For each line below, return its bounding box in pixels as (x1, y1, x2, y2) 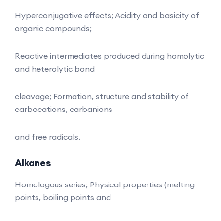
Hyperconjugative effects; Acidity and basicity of (15, 10, 199, 20)
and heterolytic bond (15, 63, 95, 74)
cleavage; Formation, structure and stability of (15, 91, 189, 101)
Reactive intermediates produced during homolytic (15, 50, 204, 61)
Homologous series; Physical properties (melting (15, 179, 195, 189)
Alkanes (15, 156, 51, 169)
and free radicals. (15, 131, 80, 142)
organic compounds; (15, 23, 92, 33)
